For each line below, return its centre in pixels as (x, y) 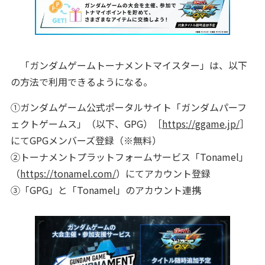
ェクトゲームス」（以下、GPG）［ (86, 123)
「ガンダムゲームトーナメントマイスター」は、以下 (129, 65)
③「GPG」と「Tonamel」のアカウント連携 (106, 190)
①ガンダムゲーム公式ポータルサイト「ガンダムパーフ (128, 107)
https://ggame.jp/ (201, 123)
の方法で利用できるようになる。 (81, 81)
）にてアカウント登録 (163, 173)
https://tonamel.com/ (68, 173)
